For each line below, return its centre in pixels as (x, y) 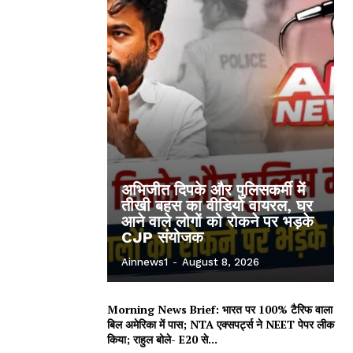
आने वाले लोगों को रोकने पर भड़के (217, 221)
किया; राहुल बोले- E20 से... (162, 339)
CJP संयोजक (162, 237)
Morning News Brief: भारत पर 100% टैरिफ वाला (220, 309)
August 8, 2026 (221, 262)
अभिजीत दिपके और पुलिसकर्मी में (213, 190)
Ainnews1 (145, 262)
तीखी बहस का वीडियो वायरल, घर (217, 205)
